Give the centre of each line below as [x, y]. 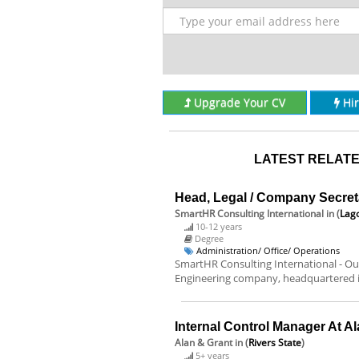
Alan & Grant [204, 343]
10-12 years [219, 226]
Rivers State [275, 343]
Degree [209, 238]
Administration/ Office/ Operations [268, 250]
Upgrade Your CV [239, 102]
